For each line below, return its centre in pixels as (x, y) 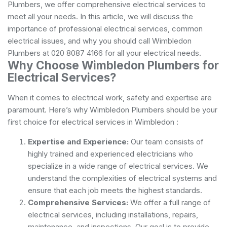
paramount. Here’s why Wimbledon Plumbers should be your (112, 109)
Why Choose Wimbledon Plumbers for (113, 65)
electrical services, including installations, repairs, (113, 214)
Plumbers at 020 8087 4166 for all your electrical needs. (104, 53)
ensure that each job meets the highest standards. (115, 190)
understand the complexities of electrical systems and (122, 178)
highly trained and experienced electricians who (110, 154)
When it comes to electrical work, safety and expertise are (110, 97)
